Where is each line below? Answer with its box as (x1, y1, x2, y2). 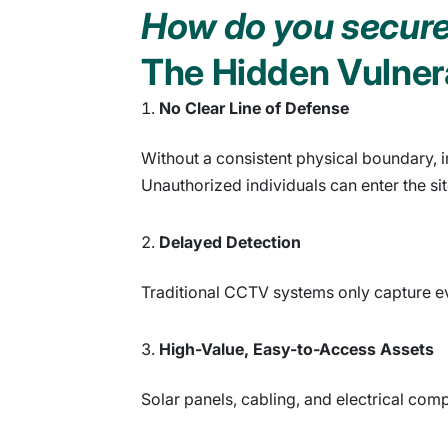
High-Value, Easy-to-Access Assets (159, 338, 434, 359)
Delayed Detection (159, 231, 301, 252)
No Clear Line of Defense (159, 97, 349, 118)
